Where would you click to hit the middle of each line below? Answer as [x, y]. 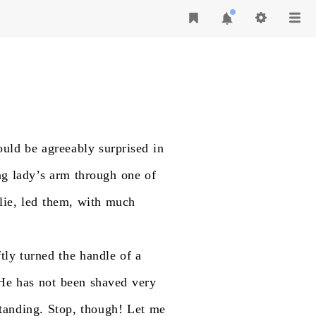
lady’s [29, 175]
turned [37, 255]
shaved [109, 282]
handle [98, 255]
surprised [124, 148]
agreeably [68, 148]
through [96, 175]
